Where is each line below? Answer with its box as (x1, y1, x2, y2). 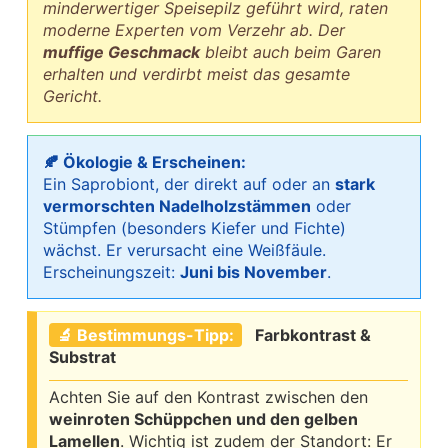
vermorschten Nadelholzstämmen (43, 196, 311, 217)
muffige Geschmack (43, 42, 200, 63)
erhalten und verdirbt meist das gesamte (43, 64, 350, 85)
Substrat (49, 347, 116, 368)
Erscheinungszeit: (43, 262, 180, 283)
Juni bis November (180, 262, 327, 283)
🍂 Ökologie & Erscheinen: (43, 152, 246, 173)
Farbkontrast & (255, 325, 371, 346)
